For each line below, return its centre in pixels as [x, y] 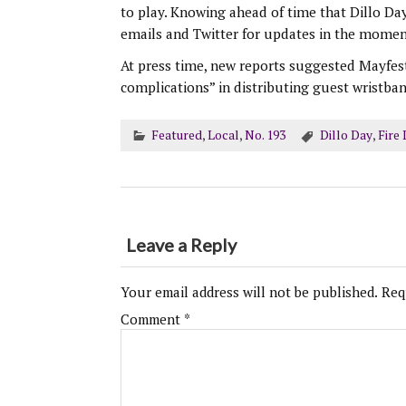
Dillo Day [346, 135]
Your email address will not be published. [249, 292]
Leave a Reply [181, 245]
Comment [152, 319]
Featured [176, 135]
